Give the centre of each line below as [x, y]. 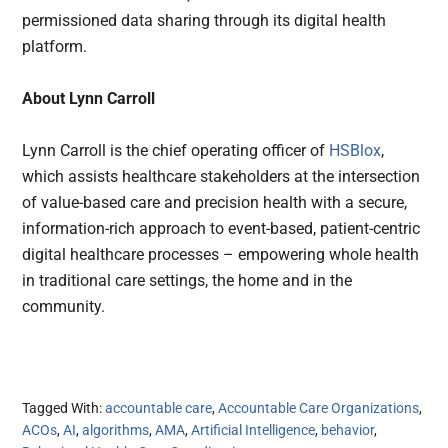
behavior [348, 429]
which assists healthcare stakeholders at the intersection [221, 176]
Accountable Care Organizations [319, 407]
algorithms [116, 429]
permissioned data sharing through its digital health [204, 20]
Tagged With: [64, 407]
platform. [55, 46]
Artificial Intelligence [253, 429]
